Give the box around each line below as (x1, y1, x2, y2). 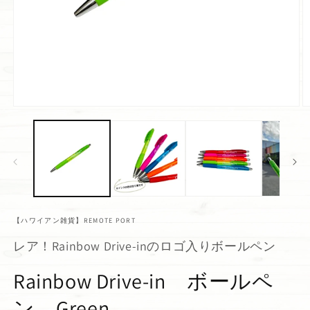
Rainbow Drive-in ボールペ (13, 266, 274, 295)
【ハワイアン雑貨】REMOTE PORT (13, 215, 136, 225)
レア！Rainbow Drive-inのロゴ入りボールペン (13, 237, 276, 254)
